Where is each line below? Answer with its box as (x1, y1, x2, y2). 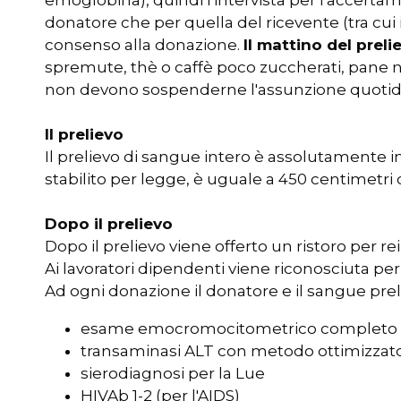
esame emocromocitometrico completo (81, 320, 397, 337)
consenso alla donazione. (45, 36, 243, 54)
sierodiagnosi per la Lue (81, 364, 265, 382)
